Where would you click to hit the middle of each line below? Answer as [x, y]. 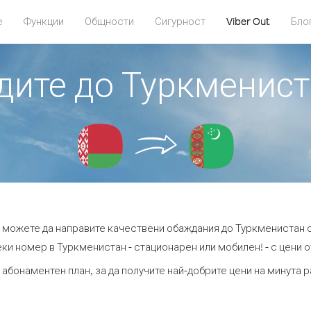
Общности [109, 21]
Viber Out [248, 21]
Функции [43, 21]
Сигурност [180, 21]
